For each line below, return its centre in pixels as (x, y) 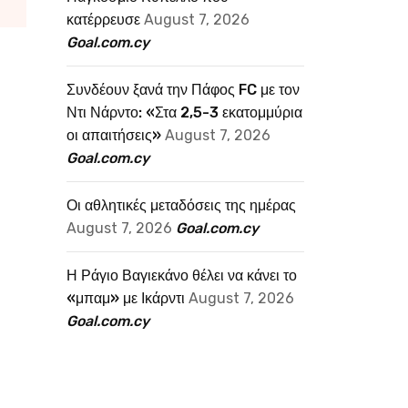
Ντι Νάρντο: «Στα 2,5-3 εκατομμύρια (184, 112)
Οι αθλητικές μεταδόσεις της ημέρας (181, 205)
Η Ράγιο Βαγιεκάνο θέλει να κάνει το (182, 275)
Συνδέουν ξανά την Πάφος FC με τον (183, 90)
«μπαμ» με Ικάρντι (126, 298)
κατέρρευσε (103, 20)
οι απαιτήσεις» (114, 135)
